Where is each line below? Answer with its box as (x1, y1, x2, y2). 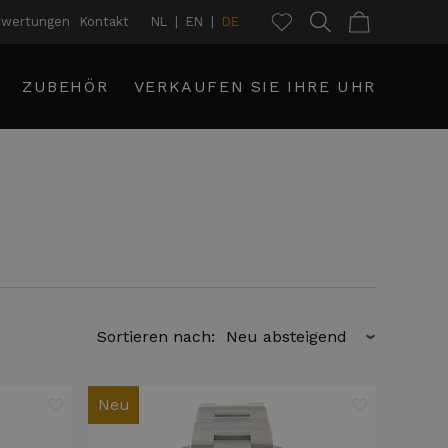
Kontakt (79, 14, 129, 29)
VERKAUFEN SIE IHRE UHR (133, 76, 376, 96)
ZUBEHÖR (22, 76, 109, 96)
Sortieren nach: (96, 327, 215, 347)
